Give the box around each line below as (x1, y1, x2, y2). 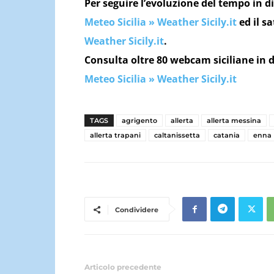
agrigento (122, 116, 157, 125)
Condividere (115, 206, 158, 214)
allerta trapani (90, 131, 141, 139)
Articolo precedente (84, 262, 161, 272)
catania (213, 131, 240, 139)
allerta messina (207, 116, 261, 125)
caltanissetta (154, 131, 200, 139)
